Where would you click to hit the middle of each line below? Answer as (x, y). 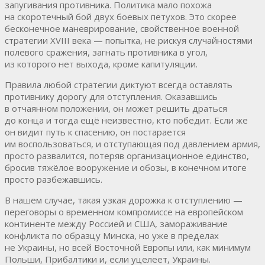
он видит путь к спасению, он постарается (95, 132)
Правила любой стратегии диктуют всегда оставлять (119, 84)
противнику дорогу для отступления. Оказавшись (111, 96)
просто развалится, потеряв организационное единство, (127, 155)
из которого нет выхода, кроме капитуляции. (101, 64)
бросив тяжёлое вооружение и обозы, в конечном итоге (126, 167)
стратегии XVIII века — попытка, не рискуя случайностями (129, 40)
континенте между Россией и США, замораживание (116, 223)
